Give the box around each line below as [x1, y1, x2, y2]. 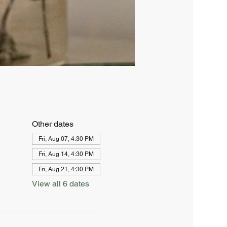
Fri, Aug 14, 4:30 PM [38, 150, 94, 158]
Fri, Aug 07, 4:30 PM [38, 135, 94, 142]
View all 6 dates [31, 178, 89, 188]
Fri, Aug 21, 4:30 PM [38, 165, 94, 173]
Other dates [31, 119, 73, 129]
